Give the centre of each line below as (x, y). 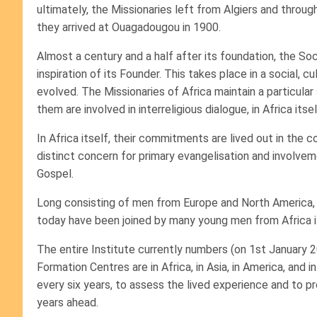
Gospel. (55, 174)
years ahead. (68, 302)
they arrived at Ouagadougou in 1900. (129, 27)
